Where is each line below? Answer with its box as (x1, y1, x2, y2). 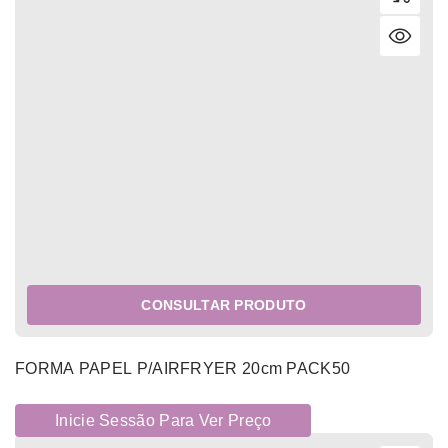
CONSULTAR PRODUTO (141, 297, 307, 314)
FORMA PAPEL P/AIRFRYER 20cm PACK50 (15, 360, 351, 378)
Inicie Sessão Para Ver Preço (55, 412, 272, 430)
